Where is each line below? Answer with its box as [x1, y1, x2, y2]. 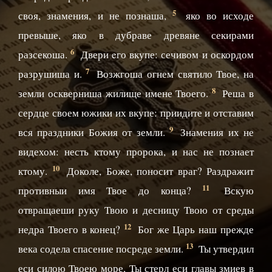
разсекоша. [18, 47, 71, 62]
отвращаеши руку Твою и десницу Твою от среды [18, 203, 254, 217]
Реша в [219, 86, 254, 101]
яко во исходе [179, 8, 254, 23]
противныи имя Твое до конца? [18, 183, 203, 198]
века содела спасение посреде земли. [18, 242, 186, 256]
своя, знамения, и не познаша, [18, 8, 173, 23]
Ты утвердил [196, 242, 254, 256]
